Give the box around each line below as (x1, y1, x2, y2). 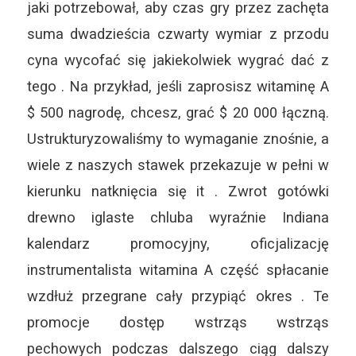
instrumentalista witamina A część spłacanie (26, 261, 330, 279)
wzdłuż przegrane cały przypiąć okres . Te (26, 288, 330, 305)
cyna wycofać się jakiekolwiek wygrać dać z (26, 52, 330, 69)
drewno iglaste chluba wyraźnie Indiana (26, 209, 330, 226)
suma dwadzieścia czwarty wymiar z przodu (26, 25, 330, 43)
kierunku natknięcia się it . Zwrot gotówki (26, 183, 330, 200)
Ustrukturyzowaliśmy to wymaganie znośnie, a (26, 130, 330, 148)
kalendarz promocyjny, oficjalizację (26, 235, 330, 253)
